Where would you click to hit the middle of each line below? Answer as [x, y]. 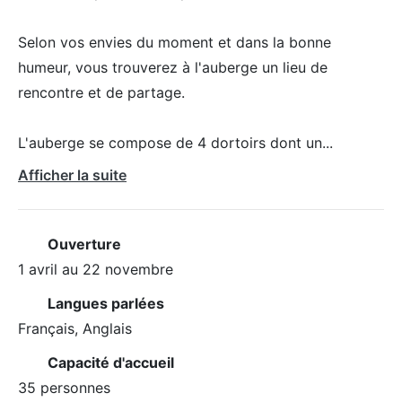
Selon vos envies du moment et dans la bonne [175, 42]
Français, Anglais [75, 328]
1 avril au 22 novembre [96, 269]
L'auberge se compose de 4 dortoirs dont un [170, 142]
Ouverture [84, 244]
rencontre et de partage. [101, 92]
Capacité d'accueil [110, 362]
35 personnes [64, 387]
